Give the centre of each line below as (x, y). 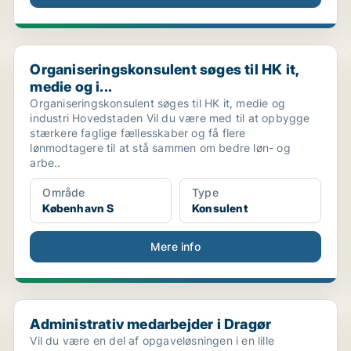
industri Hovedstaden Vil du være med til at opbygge (170, 118)
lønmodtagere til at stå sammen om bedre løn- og (160, 148)
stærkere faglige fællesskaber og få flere (138, 133)
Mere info (175, 246)
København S (78, 208)
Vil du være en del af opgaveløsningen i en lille (152, 340)
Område (64, 192)
